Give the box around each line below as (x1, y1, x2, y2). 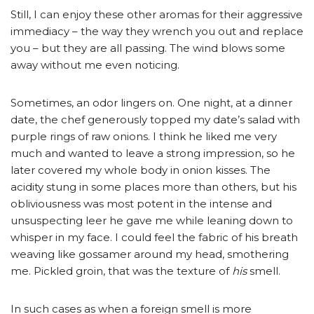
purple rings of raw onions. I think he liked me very (11, 130, 277, 144)
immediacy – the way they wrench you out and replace (11, 25, 303, 39)
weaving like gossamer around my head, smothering (11, 247, 289, 261)
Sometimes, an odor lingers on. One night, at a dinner (11, 96, 292, 110)
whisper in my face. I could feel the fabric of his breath (11, 231, 298, 245)
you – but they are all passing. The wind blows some (11, 41, 285, 55)
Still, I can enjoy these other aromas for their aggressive (11, 8, 303, 22)
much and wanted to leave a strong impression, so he (11, 146, 295, 161)
